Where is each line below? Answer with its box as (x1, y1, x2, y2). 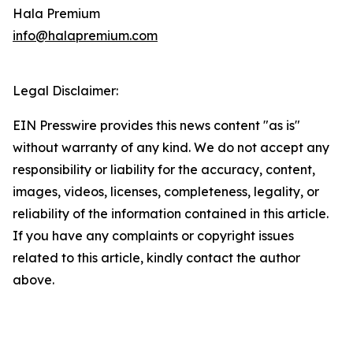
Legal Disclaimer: (13, 83, 118, 99)
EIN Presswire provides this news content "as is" (13, 117, 300, 134)
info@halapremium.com (13, 28, 158, 44)
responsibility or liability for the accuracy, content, (13, 162, 315, 178)
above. (13, 272, 54, 288)
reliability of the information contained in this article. (13, 206, 329, 222)
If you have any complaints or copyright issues (13, 228, 294, 244)
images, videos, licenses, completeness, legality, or (13, 184, 319, 200)
